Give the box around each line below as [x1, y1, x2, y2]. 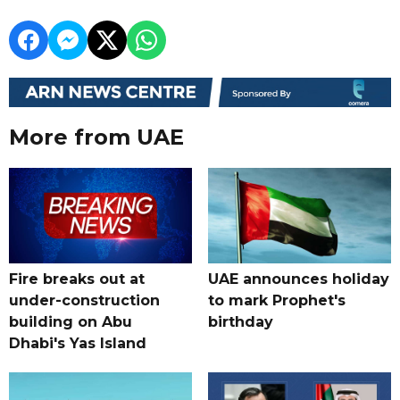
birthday [207, 313, 273, 331]
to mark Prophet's [207, 292, 346, 310]
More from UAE [9, 124, 184, 151]
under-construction [9, 292, 160, 310]
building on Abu [9, 313, 132, 331]
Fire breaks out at [9, 271, 145, 288]
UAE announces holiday [207, 271, 389, 288]
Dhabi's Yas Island [9, 335, 146, 353]
